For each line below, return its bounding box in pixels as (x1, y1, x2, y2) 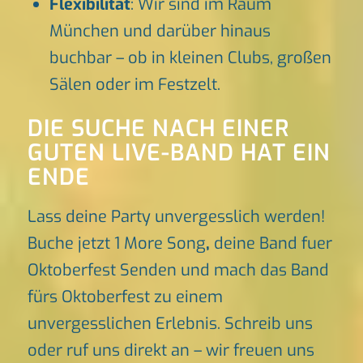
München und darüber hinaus (49, 20, 271, 43)
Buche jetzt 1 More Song (27, 233, 206, 255)
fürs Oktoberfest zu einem (27, 286, 223, 309)
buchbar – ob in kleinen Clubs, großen (49, 47, 331, 70)
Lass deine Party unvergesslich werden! (27, 206, 325, 228)
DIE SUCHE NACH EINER (27, 113, 289, 144)
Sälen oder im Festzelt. (49, 74, 220, 96)
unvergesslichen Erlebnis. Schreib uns (27, 313, 313, 335)
